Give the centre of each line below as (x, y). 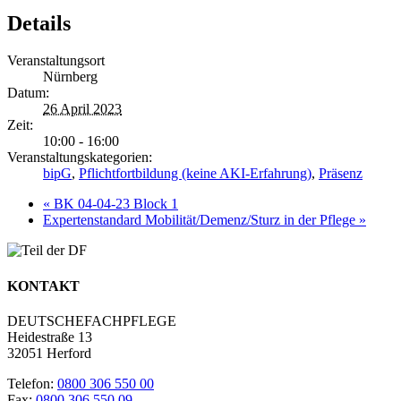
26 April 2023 (82, 109)
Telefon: (32, 383)
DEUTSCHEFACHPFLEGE (92, 320)
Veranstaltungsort (56, 61)
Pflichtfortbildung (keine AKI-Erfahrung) (195, 174)
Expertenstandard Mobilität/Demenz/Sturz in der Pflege (201, 220)
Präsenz (341, 174)
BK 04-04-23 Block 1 (114, 204)
